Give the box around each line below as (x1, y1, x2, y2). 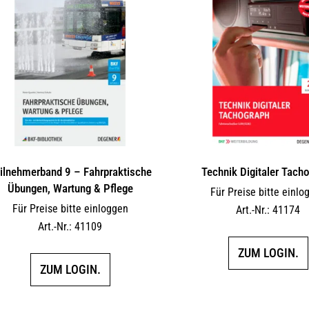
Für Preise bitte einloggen (12, 202, 128, 216)
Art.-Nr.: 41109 (38, 220, 103, 234)
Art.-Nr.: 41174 (236, 203, 301, 217)
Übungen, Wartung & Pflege (7, 181, 133, 196)
